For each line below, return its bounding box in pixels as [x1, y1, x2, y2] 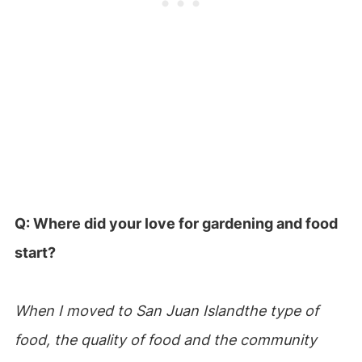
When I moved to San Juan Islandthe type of [14, 302, 318, 319]
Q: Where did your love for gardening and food [14, 215, 338, 232]
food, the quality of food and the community [14, 331, 317, 348]
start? [14, 244, 56, 261]
